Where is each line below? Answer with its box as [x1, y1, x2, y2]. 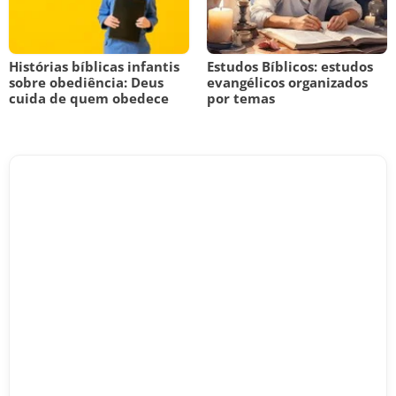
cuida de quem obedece [9, 89, 169, 107]
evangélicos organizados [207, 73, 368, 91]
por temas [207, 89, 275, 107]
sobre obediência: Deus [9, 73, 164, 91]
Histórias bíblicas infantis [9, 57, 179, 75]
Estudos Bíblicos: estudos [207, 57, 373, 75]
